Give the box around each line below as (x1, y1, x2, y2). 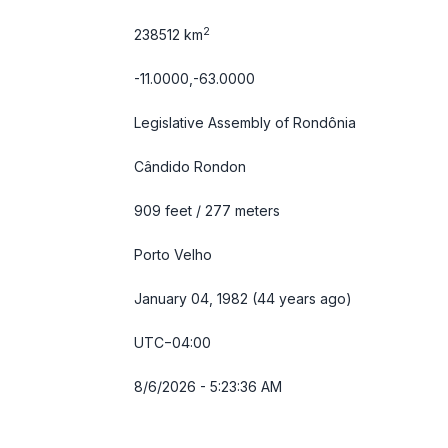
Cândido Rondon (134, 158, 246, 175)
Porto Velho (134, 246, 212, 263)
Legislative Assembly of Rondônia (134, 114, 356, 131)
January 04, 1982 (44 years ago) (134, 290, 352, 307)
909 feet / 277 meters (134, 202, 280, 219)
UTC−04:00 (134, 334, 211, 351)
